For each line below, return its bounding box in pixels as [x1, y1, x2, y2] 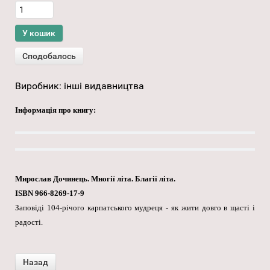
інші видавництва [64, 80, 144, 92]
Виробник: [15, 80, 64, 92]
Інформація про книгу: [15, 105, 96, 115]
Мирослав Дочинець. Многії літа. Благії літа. [15, 174, 175, 184]
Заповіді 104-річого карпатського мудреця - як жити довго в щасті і [15, 203, 255, 213]
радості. [15, 218, 43, 227]
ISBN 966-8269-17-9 [15, 189, 84, 198]
